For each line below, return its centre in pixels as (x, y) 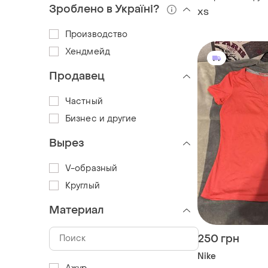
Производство (97, 34)
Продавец (77, 76)
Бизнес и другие (101, 118)
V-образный (91, 168)
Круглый (83, 185)
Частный (84, 101)
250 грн (218, 239)
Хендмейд (88, 51)
